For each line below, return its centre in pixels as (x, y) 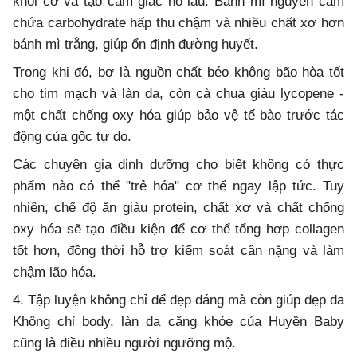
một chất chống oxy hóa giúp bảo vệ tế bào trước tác (178, 116)
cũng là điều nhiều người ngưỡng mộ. (124, 343)
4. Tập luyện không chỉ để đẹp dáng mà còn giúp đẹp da (178, 300)
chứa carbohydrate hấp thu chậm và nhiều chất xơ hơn (178, 23)
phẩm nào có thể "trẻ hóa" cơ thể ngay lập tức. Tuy (178, 186)
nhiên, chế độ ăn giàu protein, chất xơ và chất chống (178, 208)
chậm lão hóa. (55, 273)
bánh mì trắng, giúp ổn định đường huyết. (135, 45)
